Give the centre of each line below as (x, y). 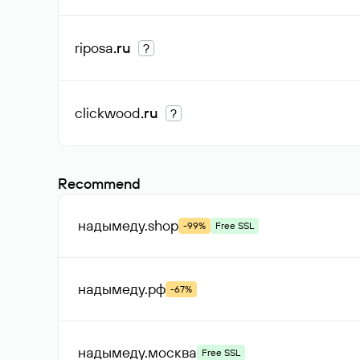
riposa (94, 48)
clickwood (108, 113)
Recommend (99, 184)
